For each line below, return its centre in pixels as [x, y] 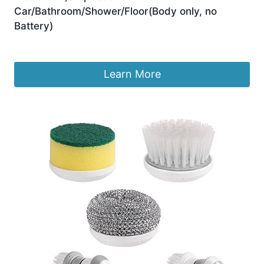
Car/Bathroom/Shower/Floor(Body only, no [115, 11]
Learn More [132, 74]
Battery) [34, 26]
